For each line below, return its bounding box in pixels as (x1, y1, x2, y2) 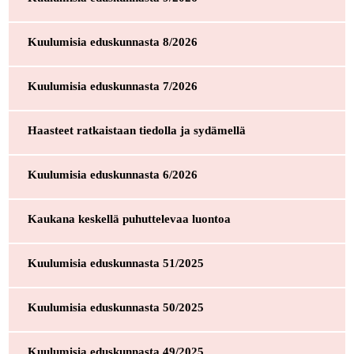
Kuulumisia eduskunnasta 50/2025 (27, 300, 204, 314)
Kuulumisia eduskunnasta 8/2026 (27, 35, 198, 48)
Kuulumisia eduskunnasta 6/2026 (27, 168, 198, 181)
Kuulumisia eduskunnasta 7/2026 (27, 79, 198, 92)
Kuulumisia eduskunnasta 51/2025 (27, 256, 204, 269)
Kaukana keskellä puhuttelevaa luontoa (27, 212, 231, 225)
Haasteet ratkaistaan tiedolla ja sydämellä (27, 123, 246, 137)
